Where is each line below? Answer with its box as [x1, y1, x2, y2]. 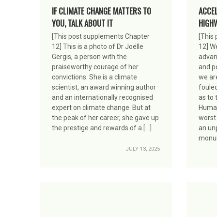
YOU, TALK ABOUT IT [52, 17, 113, 30]
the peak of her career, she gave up [52, 114, 159, 122]
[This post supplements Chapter [52, 32, 150, 41]
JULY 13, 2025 [125, 146, 160, 153]
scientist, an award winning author [52, 83, 156, 92]
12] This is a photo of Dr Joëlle [52, 43, 143, 51]
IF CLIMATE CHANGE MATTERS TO [52, 5, 151, 17]
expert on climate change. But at [52, 104, 151, 112]
